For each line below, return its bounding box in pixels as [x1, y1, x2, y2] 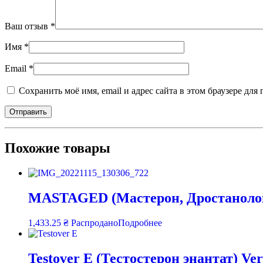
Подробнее [118, 218, 162, 228]
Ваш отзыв [5, 21, 50, 32]
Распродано [71, 218, 118, 228]
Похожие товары [5, 140, 110, 156]
